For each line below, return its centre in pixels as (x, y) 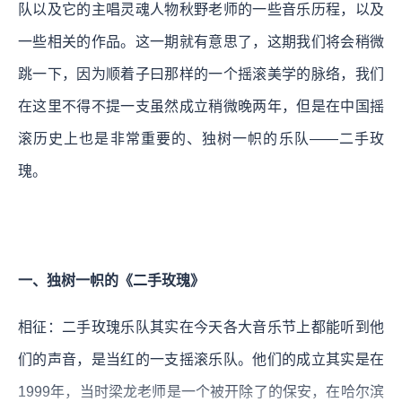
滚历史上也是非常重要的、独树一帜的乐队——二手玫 (201, 138)
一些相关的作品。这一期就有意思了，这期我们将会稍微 (201, 41)
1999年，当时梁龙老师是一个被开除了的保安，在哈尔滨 (201, 391)
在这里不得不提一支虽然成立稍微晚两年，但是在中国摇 (201, 106)
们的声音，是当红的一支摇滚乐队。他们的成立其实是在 (201, 359)
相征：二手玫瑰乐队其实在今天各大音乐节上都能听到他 (201, 327)
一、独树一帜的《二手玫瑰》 (111, 280)
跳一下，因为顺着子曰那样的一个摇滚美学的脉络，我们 (201, 74)
